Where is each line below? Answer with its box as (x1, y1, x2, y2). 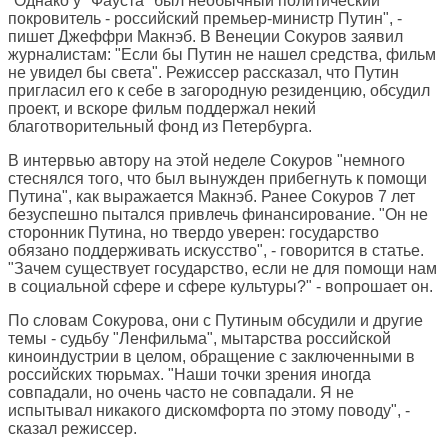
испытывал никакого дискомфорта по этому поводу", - (8, 402, 410, 420)
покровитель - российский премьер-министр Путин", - (8, 10, 402, 28)
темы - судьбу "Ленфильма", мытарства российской (8, 330, 391, 348)
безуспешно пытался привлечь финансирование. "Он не (8, 206, 428, 224)
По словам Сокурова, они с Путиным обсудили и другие (8, 312, 423, 330)
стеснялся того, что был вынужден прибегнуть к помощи (8, 170, 427, 188)
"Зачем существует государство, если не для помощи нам (8, 260, 437, 278)
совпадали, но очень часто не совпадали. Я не (8, 384, 354, 402)
